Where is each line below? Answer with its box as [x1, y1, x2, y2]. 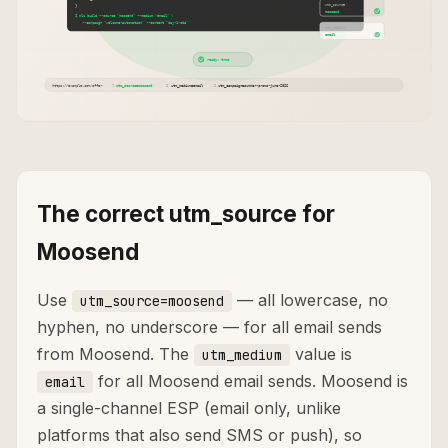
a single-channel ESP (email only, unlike [37, 398, 341, 419]
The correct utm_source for [37, 200, 335, 228]
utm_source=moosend [80, 292, 224, 311]
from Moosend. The [37, 344, 194, 365]
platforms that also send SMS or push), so [37, 425, 362, 446]
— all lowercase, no [232, 290, 388, 311]
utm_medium [202, 346, 282, 365]
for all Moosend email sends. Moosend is [93, 371, 408, 392]
